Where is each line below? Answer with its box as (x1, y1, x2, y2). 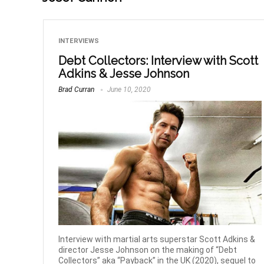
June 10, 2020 (105, 85, 151, 94)
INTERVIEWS (58, 37, 100, 45)
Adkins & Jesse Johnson (58, 67, 190, 81)
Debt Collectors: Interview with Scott (58, 54, 259, 68)
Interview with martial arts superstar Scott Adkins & (58, 234, 256, 244)
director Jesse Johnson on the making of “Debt (58, 245, 237, 255)
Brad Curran (58, 85, 95, 94)
